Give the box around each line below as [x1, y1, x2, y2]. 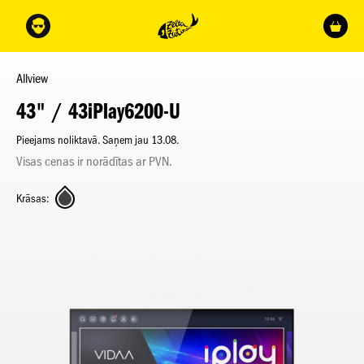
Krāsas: [16, 192, 49, 206]
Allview [16, 71, 48, 86]
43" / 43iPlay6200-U [16, 97, 180, 124]
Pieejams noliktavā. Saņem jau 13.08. [16, 133, 179, 147]
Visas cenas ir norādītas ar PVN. [16, 154, 172, 169]
